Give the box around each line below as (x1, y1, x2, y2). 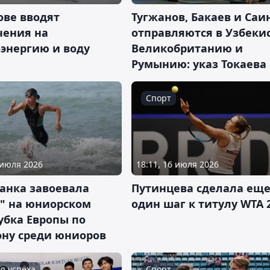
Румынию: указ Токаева (131, 57, 266, 72)
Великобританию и (131, 41, 243, 56)
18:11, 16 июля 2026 (136, 158, 219, 170)
